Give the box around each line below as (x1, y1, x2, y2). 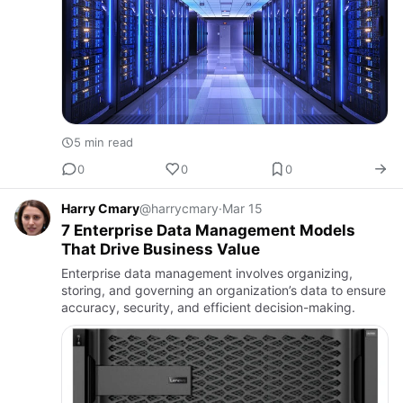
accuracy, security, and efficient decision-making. (61, 300, 355, 316)
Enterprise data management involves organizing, (61, 265, 353, 282)
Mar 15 (222, 201, 263, 217)
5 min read (74, 135, 133, 150)
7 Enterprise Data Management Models (61, 221, 355, 240)
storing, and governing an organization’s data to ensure (61, 282, 386, 299)
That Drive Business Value (61, 240, 260, 259)
